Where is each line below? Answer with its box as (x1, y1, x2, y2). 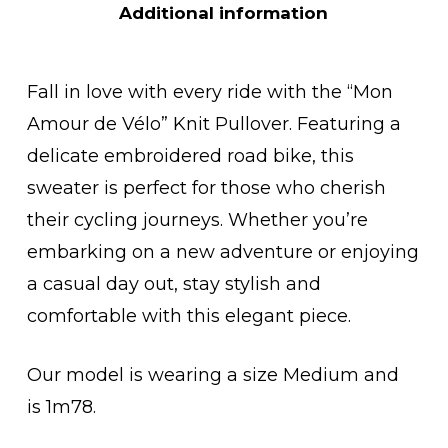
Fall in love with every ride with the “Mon (26, 81, 393, 104)
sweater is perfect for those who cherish (26, 177, 386, 200)
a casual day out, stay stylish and (26, 273, 321, 296)
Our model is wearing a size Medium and (26, 364, 399, 387)
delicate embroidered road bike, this (26, 145, 354, 168)
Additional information (119, 3, 329, 24)
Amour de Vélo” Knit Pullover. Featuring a (26, 113, 401, 136)
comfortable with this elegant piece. (26, 305, 351, 328)
